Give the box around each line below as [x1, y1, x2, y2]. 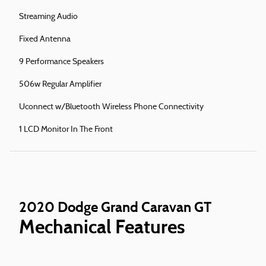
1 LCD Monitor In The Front [19, 125, 113, 135]
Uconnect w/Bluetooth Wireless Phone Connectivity [19, 103, 204, 112]
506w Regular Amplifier [19, 80, 102, 90]
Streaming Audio [19, 12, 78, 22]
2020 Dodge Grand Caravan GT [19, 198, 211, 216]
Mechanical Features [19, 215, 185, 239]
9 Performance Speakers [19, 58, 104, 67]
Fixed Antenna [19, 35, 71, 45]
